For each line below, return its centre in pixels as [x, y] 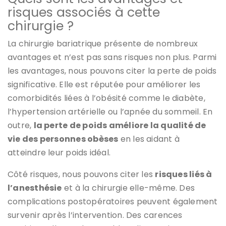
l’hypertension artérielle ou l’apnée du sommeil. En [110, 111]
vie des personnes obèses [63, 139]
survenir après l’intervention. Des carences [95, 215]
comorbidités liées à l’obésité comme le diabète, [106, 98]
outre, [21, 125]
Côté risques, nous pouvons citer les [81, 174]
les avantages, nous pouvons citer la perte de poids [112, 71]
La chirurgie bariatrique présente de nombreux [103, 43]
